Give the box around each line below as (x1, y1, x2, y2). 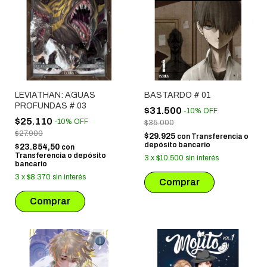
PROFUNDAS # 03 (15, 101, 86, 110)
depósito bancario (144, 140, 210, 149)
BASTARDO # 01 (144, 90, 211, 100)
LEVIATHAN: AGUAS (15, 90, 95, 100)
